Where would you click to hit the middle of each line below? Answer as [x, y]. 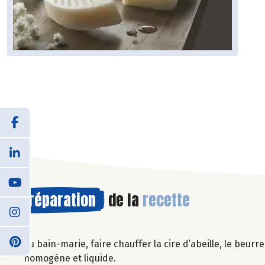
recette [166, 200]
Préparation [58, 200]
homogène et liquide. [70, 258]
